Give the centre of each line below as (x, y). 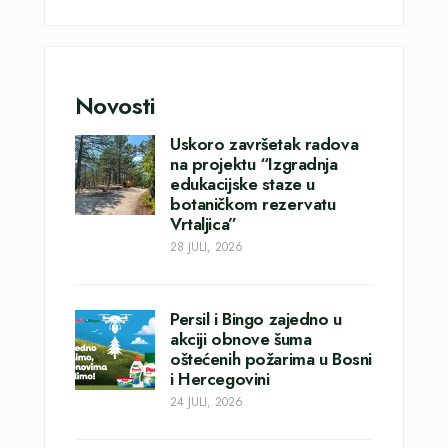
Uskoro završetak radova (264, 144)
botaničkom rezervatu (253, 204)
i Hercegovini (220, 379)
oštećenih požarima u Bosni (271, 359)
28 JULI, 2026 (206, 246)
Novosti (115, 105)
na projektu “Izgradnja (254, 164)
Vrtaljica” (203, 224)
